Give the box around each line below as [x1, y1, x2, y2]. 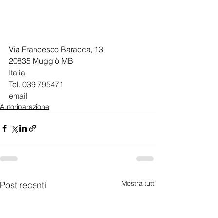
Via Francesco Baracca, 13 [9, 44, 103, 54]
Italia [9, 67, 25, 77]
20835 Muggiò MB [9, 55, 73, 66]
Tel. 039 [9, 79, 37, 89]
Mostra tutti [121, 179, 156, 188]
